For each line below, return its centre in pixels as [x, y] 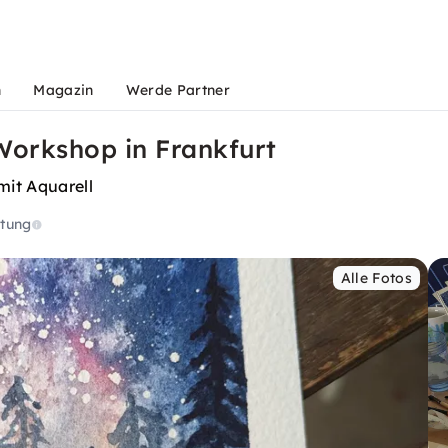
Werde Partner [177, 90]
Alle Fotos [376, 278]
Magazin [63, 90]
